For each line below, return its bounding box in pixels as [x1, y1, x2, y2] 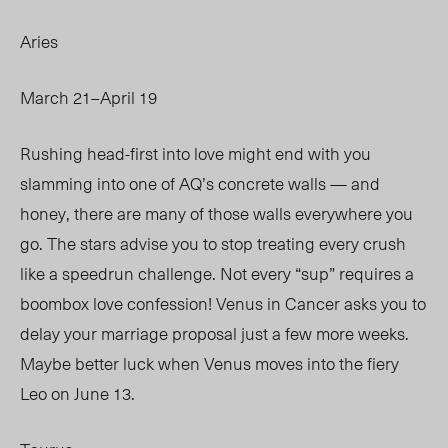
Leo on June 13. [20, 380, 139, 407]
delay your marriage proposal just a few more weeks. [20, 320, 409, 347]
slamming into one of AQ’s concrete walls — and [20, 170, 380, 197]
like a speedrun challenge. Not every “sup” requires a [20, 260, 414, 287]
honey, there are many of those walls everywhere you [20, 200, 413, 227]
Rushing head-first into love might [20, 140, 275, 167]
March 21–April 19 [20, 84, 157, 111]
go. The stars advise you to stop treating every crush [20, 230, 406, 257]
